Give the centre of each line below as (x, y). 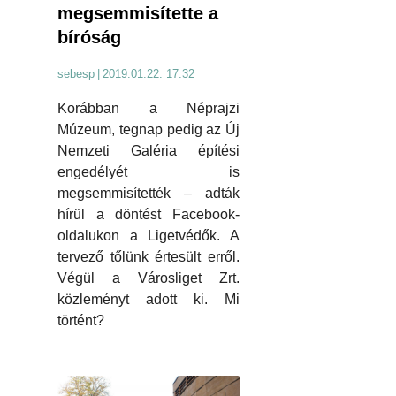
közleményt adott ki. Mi (148, 299)
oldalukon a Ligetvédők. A (148, 235)
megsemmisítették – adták (148, 193)
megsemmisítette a (138, 13)
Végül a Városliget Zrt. (148, 278)
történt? (81, 320)
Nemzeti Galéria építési (148, 150)
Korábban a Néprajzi (148, 108)
